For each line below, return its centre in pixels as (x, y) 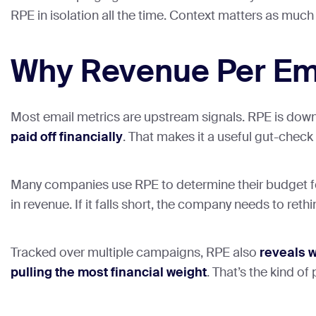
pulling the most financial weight (109, 273)
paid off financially (67, 137)
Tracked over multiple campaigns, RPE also (135, 253)
